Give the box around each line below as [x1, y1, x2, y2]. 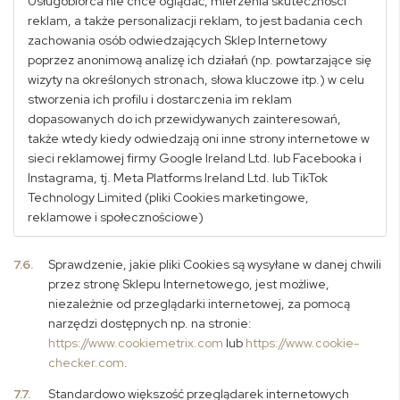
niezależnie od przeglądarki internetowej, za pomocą [48, 296, 351, 312]
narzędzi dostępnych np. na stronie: [48, 315, 253, 331]
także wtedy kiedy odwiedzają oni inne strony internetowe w [28, 130, 370, 146]
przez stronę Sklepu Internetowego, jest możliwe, [48, 276, 330, 292]
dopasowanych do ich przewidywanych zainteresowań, [28, 111, 341, 127]
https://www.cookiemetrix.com [48, 335, 224, 351]
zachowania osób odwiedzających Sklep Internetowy [28, 32, 327, 48]
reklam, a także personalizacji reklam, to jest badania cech [28, 12, 362, 29]
